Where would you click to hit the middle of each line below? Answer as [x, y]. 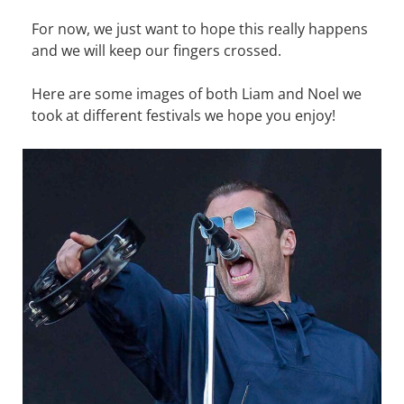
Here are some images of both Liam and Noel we [197, 94]
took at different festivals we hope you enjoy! [184, 116]
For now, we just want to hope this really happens [200, 29]
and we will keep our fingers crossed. [156, 51]
